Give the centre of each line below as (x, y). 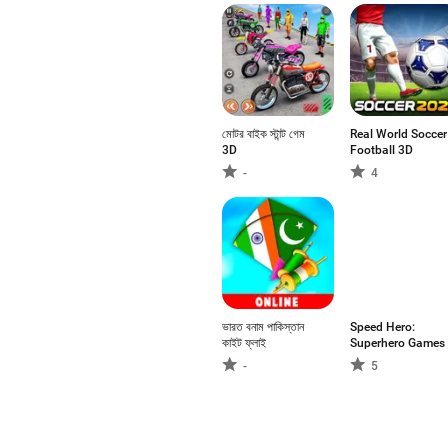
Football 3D (381, 150)
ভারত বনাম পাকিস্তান (263, 327)
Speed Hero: (382, 327)
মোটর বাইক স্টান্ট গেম (263, 134)
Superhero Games (397, 343)
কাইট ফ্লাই (244, 343)
